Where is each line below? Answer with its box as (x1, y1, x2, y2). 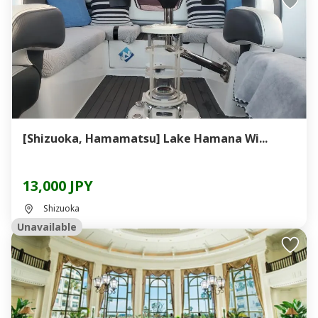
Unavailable (17, 220, 77, 234)
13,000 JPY (23, 176, 93, 195)
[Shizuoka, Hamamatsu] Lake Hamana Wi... (163, 131, 268, 146)
